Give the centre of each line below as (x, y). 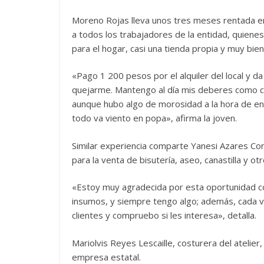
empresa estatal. (106, 257)
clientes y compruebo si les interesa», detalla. (164, 215)
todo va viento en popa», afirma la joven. (154, 118)
